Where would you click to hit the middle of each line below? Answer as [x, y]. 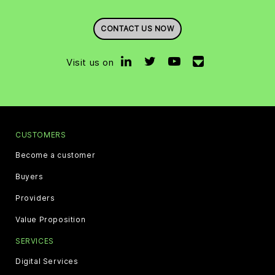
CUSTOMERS [41, 134]
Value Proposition [51, 219]
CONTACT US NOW [137, 28]
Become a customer [56, 155]
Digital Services [47, 261]
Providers [35, 198]
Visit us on [90, 62]
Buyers [29, 176]
